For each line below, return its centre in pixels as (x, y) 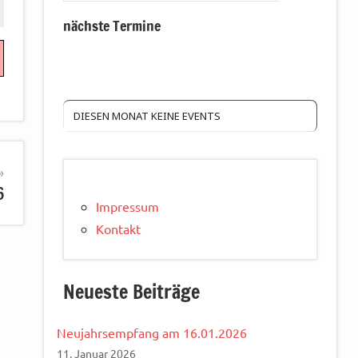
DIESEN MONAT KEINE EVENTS (147, 116)
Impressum (127, 207)
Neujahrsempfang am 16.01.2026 (152, 333)
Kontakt (118, 229)
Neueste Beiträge (131, 292)
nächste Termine (112, 26)
